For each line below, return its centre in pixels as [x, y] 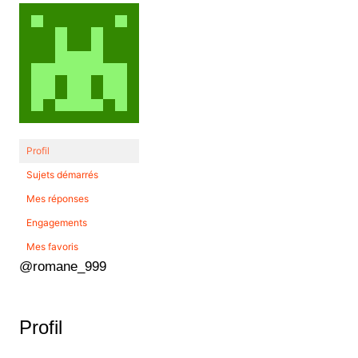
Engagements [56, 222]
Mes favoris [52, 246]
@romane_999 [62, 266]
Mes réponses [57, 198]
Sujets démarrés [62, 174]
